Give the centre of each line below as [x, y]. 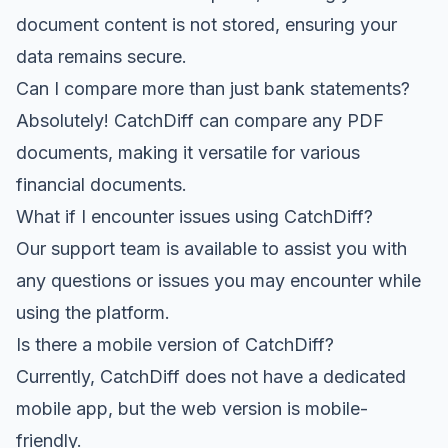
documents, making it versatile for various [188, 152]
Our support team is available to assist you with [211, 248]
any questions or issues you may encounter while [218, 280]
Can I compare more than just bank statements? [213, 88]
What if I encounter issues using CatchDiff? [194, 216]
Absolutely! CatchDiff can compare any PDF [200, 120]
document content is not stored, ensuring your [206, 24]
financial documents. [101, 184]
